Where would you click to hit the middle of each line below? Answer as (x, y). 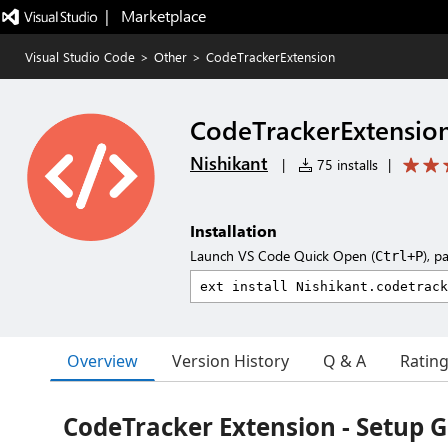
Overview (102, 360)
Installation (233, 230)
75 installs (345, 164)
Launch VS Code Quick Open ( (282, 255)
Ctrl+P (399, 256)
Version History (230, 361)
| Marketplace (155, 15)
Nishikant (229, 163)
